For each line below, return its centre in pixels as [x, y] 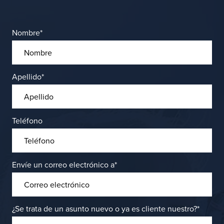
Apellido [27, 76]
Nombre [26, 32]
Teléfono [27, 120]
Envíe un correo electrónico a [63, 164]
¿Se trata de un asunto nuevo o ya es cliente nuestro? [104, 208]
